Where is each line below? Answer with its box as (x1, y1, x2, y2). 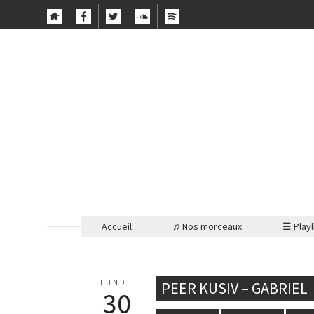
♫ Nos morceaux (172, 219, 242, 233)
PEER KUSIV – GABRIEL (161, 278, 308, 298)
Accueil (101, 219, 132, 233)
